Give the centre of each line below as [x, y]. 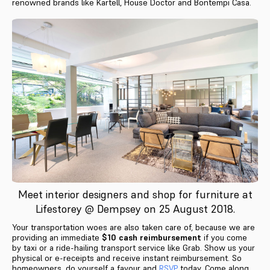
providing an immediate [57, 237]
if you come [224, 237]
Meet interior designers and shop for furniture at [135, 194]
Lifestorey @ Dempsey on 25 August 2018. [135, 209]
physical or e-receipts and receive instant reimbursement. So [127, 258]
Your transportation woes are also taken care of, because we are [133, 227]
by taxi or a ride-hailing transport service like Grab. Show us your [133, 247]
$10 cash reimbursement [152, 237]
